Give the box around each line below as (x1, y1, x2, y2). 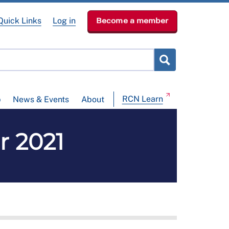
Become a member (96, 16, 168, 25)
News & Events (13, 95, 70, 105)
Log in (53, 16, 76, 26)
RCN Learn (122, 94, 163, 104)
